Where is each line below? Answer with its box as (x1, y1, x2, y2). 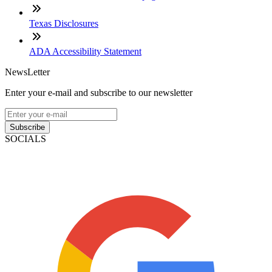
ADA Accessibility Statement (29, 46, 141, 56)
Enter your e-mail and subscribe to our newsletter (5, 87, 192, 98)
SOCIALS (5, 133, 46, 144)
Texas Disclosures (29, 18, 98, 29)
